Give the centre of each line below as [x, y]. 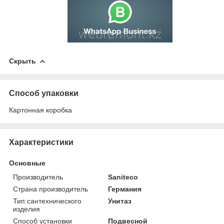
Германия [125, 189]
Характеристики [41, 142]
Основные [27, 163]
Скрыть [22, 61]
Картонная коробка [40, 110]
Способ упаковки [44, 93]
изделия [26, 209]
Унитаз [120, 201]
